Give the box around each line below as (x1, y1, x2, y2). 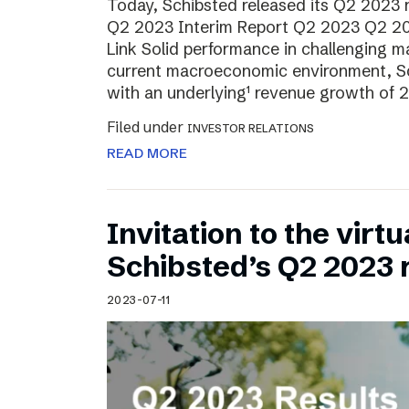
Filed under (107, 118, 187, 137)
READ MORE (107, 144, 187, 163)
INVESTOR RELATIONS (187, 121, 314, 136)
